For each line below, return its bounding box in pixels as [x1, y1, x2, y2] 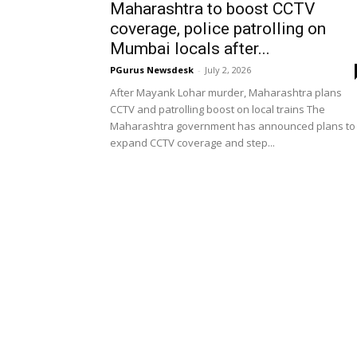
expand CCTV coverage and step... [110, 135, 275, 150]
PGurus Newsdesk [110, 64, 194, 76]
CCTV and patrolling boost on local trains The [110, 102, 325, 116]
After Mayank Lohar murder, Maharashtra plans [110, 85, 342, 100]
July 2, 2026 [205, 64, 251, 76]
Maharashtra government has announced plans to [110, 119, 355, 133]
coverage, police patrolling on [110, 19, 326, 38]
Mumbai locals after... [110, 39, 270, 58]
